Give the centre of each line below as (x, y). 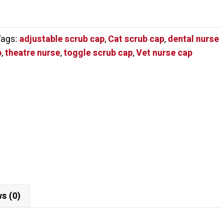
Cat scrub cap (136, 39)
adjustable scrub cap (62, 39)
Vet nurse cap (164, 53)
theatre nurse (33, 53)
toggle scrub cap (98, 53)
